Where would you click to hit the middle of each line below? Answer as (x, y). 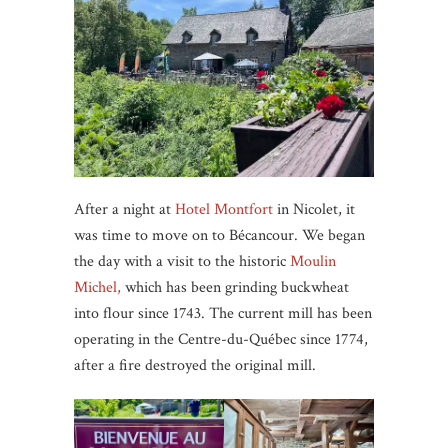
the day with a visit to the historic (182, 261)
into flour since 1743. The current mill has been (223, 313)
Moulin (313, 261)
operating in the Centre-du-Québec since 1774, (221, 339)
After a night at (124, 209)
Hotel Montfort (224, 209)
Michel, (97, 287)
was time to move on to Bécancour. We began (219, 235)
